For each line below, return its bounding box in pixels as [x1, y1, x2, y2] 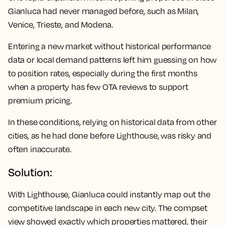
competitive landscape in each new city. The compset [8, 203, 207, 213]
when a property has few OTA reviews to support [8, 82, 188, 92]
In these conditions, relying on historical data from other [8, 117, 217, 128]
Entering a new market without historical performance [8, 41, 211, 52]
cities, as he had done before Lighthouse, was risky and [8, 131, 212, 141]
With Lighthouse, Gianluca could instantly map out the [8, 189, 210, 200]
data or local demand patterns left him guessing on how [8, 55, 217, 65]
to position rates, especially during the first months [8, 68, 197, 79]
